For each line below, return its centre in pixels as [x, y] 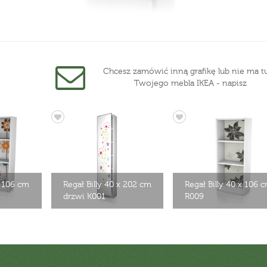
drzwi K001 [84, 196]
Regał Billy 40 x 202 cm [107, 184]
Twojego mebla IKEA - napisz [191, 83]
